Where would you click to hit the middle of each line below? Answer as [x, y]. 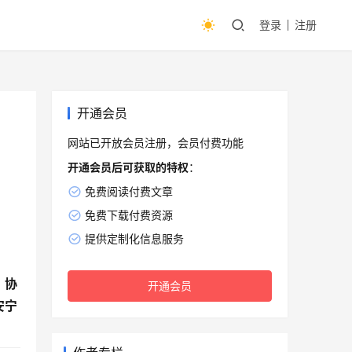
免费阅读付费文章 [128, 192]
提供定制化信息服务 [134, 239]
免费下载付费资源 [128, 215]
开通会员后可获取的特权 [128, 167]
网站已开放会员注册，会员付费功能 [156, 143]
